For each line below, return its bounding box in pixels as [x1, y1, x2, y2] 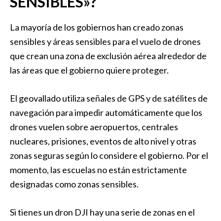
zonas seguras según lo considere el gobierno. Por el [10, 150, 208, 161]
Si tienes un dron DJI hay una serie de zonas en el [10, 207, 195, 218]
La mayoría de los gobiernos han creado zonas [10, 22, 184, 33]
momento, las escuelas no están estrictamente [10, 164, 187, 175]
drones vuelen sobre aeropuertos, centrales [10, 121, 178, 132]
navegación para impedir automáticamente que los [10, 107, 202, 118]
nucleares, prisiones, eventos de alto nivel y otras [10, 136, 196, 147]
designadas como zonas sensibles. [10, 179, 139, 189]
